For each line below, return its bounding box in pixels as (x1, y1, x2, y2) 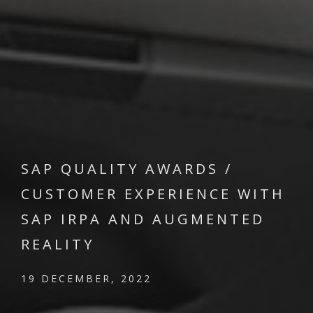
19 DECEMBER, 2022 (21, 272, 152, 285)
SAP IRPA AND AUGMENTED (21, 210, 265, 228)
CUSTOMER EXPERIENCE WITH (21, 184, 285, 203)
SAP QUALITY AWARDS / (21, 159, 233, 178)
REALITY (21, 235, 94, 254)
